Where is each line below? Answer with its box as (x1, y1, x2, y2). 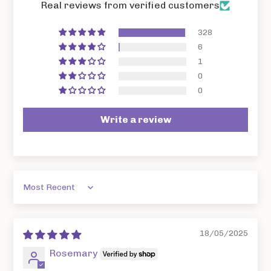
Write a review (100, 114, 171, 126)
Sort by (22, 187, 56, 199)
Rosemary (50, 247, 98, 260)
